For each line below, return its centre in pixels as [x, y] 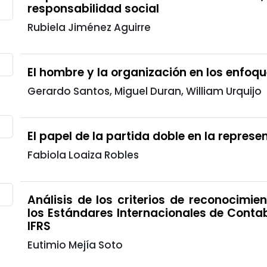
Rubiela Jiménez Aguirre [89, 27]
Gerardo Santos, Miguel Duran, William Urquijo [145, 91]
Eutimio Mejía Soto [75, 245]
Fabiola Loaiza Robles [83, 155]
